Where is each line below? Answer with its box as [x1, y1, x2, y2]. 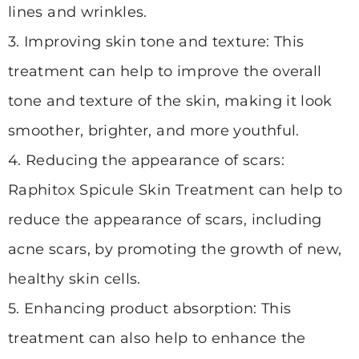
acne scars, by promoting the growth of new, [8, 240, 342, 259]
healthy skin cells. [8, 270, 141, 288]
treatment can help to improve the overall [8, 63, 322, 81]
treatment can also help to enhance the [8, 329, 306, 348]
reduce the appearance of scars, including [8, 211, 322, 229]
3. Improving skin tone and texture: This [8, 33, 305, 51]
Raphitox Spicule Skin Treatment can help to [8, 181, 343, 200]
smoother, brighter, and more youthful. [8, 122, 300, 140]
